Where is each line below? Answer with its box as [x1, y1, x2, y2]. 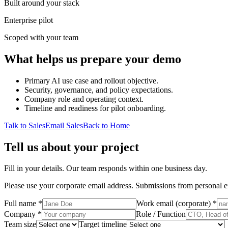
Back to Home [83, 121, 130, 130]
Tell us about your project [4, 140, 139, 154]
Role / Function [136, 210, 186, 219]
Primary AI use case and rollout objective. [24, 76, 158, 85]
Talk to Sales [4, 121, 45, 130]
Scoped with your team [4, 33, 78, 42]
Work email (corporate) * [136, 199, 217, 208]
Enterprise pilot [4, 15, 53, 24]
